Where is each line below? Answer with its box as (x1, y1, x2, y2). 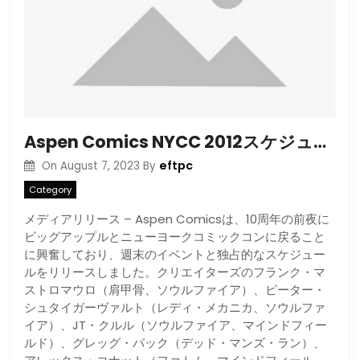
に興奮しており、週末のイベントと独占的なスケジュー (24, 246, 325, 263)
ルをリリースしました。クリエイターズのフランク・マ (24, 264, 325, 280)
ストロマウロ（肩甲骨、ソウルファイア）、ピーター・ (24, 281, 325, 298)
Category (29, 183, 72, 196)
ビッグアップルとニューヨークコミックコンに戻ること (24, 228, 325, 245)
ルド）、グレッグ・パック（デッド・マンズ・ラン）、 (24, 334, 325, 351)
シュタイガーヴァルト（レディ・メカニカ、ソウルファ (24, 299, 325, 316)
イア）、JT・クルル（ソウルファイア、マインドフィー (24, 317, 327, 333)
